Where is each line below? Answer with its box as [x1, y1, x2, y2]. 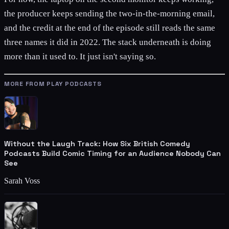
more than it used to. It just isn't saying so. [4, 52, 156, 62]
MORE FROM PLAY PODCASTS [4, 79, 102, 88]
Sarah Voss [4, 176, 40, 186]
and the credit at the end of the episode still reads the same [4, 23, 215, 33]
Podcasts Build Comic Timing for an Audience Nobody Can [4, 149, 221, 158]
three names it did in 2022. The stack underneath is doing [4, 37, 211, 48]
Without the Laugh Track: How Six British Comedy [4, 139, 190, 149]
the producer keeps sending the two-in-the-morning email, [4, 9, 215, 19]
